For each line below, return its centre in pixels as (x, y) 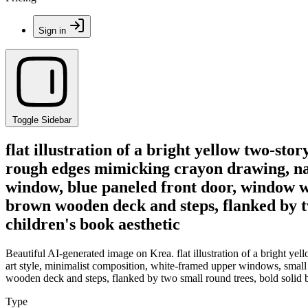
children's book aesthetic (93, 224)
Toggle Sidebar (42, 120)
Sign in (52, 31)
